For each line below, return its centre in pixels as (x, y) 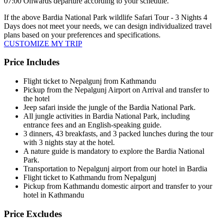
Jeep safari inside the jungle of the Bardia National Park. (109, 108)
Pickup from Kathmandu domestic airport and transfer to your (118, 186)
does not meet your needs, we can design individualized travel (116, 26)
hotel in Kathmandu (54, 195)
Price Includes (32, 62)
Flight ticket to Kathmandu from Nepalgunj (90, 178)
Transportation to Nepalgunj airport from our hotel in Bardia (115, 169)
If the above (23, 17)
